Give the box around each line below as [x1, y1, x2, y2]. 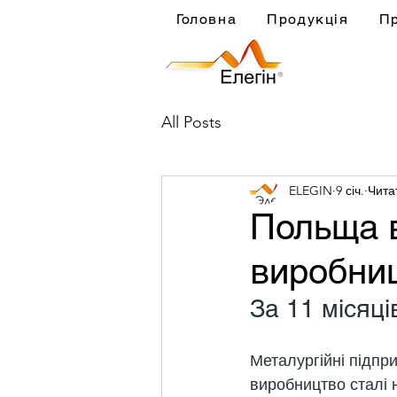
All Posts [161, 112, 222, 132]
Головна [176, 11, 237, 27]
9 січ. [336, 182, 364, 198]
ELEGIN [289, 182, 332, 198]
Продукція [267, 11, 349, 27]
